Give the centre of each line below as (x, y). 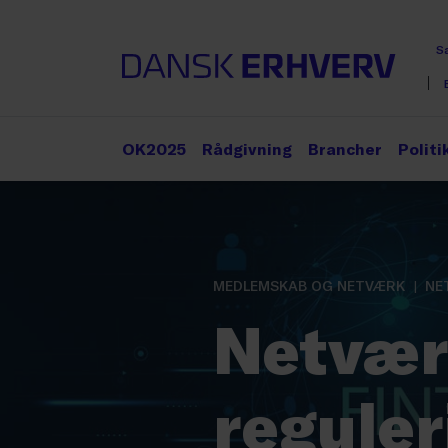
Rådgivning (247, 148)
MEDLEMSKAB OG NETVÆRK (309, 285)
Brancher (345, 148)
